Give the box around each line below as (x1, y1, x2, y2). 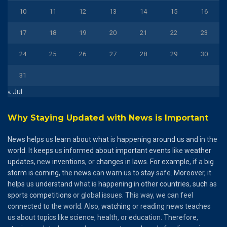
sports (8, 191, 28, 199)
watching (101, 202, 131, 210)
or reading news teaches (131, 202, 211, 210)
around (153, 135, 175, 143)
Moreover (174, 168, 204, 177)
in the (198, 135, 217, 143)
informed (64, 146, 94, 155)
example (162, 157, 190, 166)
